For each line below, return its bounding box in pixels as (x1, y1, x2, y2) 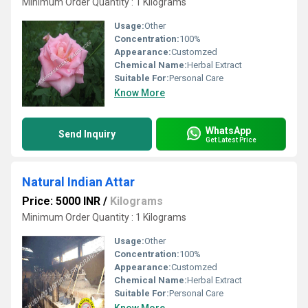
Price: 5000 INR (22, 195, 100, 208)
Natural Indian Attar (22, 175, 135, 189)
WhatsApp (206, 124, 251, 136)
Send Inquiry (58, 129, 115, 140)
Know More (114, 87, 165, 98)
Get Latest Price (206, 135, 256, 144)
